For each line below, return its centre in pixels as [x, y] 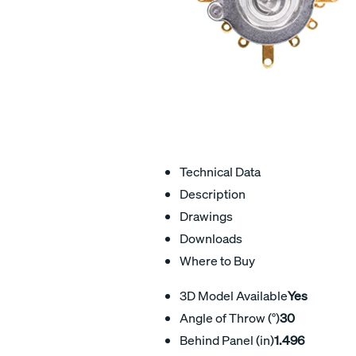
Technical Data [220, 171]
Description [213, 193]
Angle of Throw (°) [230, 317]
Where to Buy [217, 260]
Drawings [206, 216]
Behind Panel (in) [227, 340]
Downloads [211, 238]
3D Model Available [234, 295]
